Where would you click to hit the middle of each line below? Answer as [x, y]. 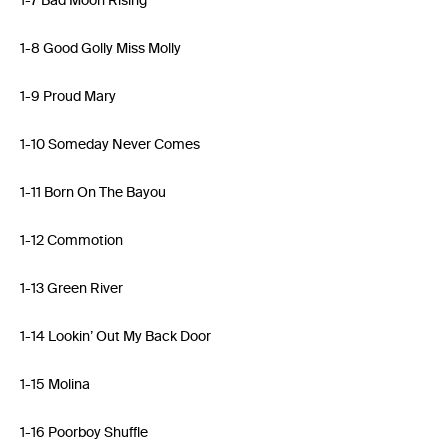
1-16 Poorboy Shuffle [84, 432]
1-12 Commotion [71, 240]
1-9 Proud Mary [68, 96]
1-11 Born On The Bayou [93, 192]
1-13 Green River [71, 288]
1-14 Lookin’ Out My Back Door [115, 336]
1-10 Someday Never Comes [110, 144]
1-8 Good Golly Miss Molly [100, 48]
